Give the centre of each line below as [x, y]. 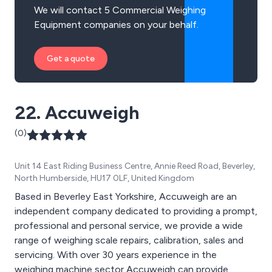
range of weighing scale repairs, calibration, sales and [129, 240]
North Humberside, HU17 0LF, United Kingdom [104, 178]
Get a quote [71, 58]
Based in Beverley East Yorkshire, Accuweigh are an [126, 196]
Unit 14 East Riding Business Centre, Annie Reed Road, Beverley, [135, 166]
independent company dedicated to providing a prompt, [136, 211]
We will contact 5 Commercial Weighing [120, 10]
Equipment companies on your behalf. [116, 24]
